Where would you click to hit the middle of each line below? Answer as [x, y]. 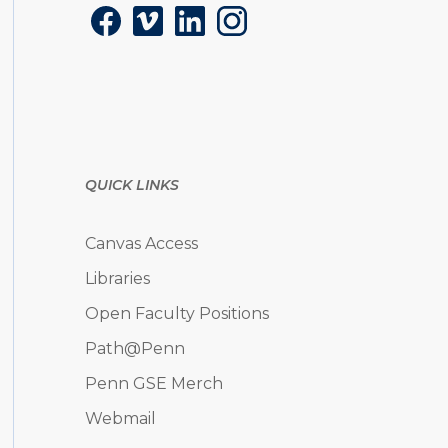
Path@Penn [134, 349]
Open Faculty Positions [176, 314]
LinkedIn [208, 28]
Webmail [120, 419]
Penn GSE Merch [153, 384]
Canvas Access [141, 244]
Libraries [117, 279]
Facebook [129, 28]
